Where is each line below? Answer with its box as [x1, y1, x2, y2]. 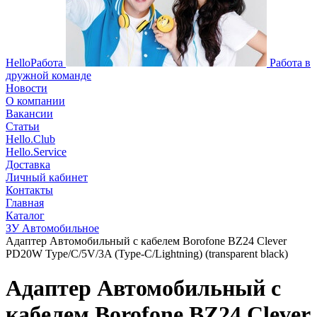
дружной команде [6, 69, 91, 81]
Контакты [6, 184, 53, 196]
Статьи [6, 120, 40, 132]
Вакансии [6, 108, 53, 120]
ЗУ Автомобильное [6, 222, 99, 234]
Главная [6, 197, 44, 209]
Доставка [6, 158, 50, 171]
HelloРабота [6, 57, 63, 69]
